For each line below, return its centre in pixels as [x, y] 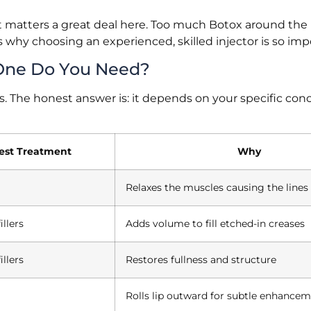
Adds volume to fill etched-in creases [215, 224]
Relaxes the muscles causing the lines [217, 188]
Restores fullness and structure [201, 260]
